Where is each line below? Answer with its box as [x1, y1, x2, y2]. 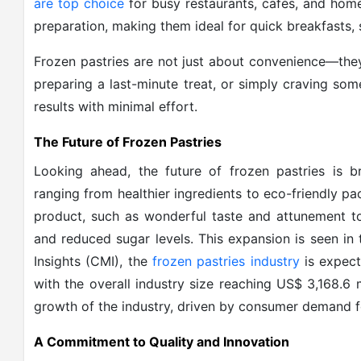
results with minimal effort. [34, 98, 197, 114]
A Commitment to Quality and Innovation [34, 334, 289, 350]
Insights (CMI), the [34, 253, 153, 269]
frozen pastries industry [152, 253, 300, 269]
